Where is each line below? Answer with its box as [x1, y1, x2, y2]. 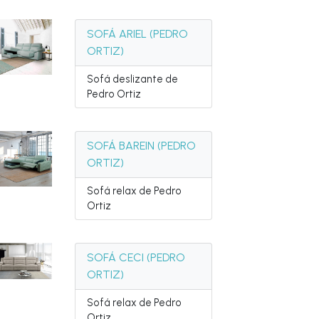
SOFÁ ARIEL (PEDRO [87, 27, 189, 41]
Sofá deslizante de [87, 73, 179, 85]
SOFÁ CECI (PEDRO [87, 251, 186, 264]
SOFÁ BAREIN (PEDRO [87, 139, 197, 152]
